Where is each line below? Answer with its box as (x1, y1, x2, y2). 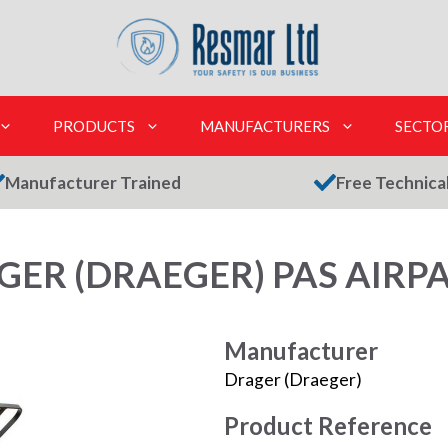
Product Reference (224, 411, 432, 441)
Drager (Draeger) (224, 369, 362, 390)
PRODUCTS (53, 117, 135, 135)
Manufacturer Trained (5, 172, 182, 193)
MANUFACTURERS (200, 117, 330, 135)
